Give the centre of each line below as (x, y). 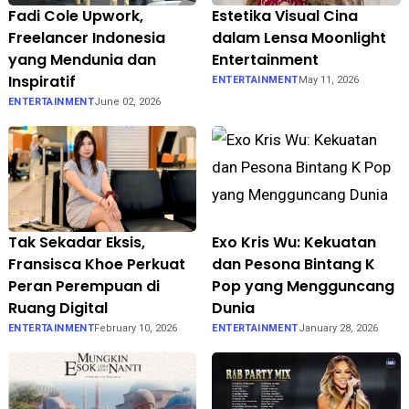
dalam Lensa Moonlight (299, 37)
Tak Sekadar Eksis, (76, 242)
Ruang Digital (58, 308)
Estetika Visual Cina (285, 16)
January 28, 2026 (338, 328)
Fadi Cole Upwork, (75, 16)
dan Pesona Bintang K (294, 264)
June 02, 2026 (128, 101)
